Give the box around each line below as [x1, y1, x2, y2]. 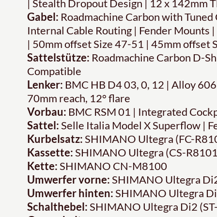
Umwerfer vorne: [27, 172, 110, 186]
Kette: [27, 159, 58, 172]
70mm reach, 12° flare [27, 91, 130, 105]
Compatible [27, 64, 81, 77]
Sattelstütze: [27, 50, 90, 64]
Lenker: [27, 77, 63, 91]
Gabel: [27, 10, 59, 23]
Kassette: [27, 145, 73, 159]
